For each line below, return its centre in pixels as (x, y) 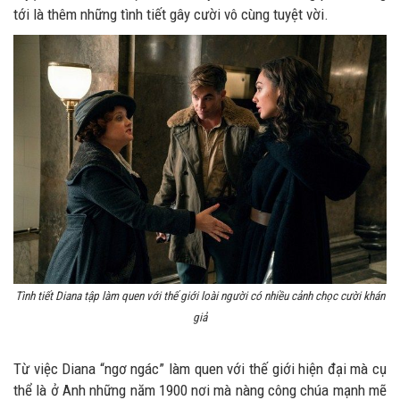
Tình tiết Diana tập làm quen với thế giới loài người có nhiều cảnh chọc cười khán (200, 296)
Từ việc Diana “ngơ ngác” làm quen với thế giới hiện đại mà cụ (200, 369)
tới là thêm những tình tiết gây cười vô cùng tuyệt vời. (171, 14)
